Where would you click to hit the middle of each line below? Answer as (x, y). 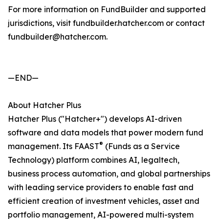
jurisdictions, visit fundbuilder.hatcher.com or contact (106, 23)
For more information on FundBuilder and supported (107, 10)
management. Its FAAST (54, 146)
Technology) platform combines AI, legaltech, (94, 160)
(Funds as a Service (142, 146)
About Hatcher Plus (44, 105)
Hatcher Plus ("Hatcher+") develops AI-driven (95, 119)
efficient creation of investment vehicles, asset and (104, 201)
